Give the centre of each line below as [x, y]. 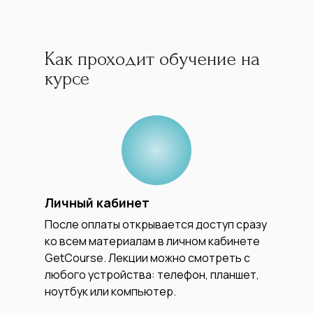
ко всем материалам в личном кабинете [152, 241]
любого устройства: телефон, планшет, [152, 274]
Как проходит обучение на [152, 59]
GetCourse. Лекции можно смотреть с [147, 257]
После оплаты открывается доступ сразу [156, 224]
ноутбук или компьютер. [110, 291]
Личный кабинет [97, 202]
